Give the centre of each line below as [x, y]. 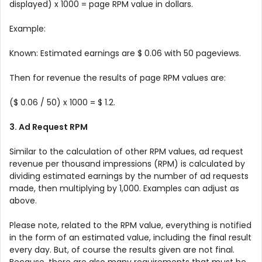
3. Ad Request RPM [49, 127]
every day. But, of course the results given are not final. [122, 249]
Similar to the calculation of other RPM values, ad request [126, 151]
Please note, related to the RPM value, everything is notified [130, 225]
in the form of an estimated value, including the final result [130, 237]
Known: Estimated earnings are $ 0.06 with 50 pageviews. [125, 53]
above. [23, 200]
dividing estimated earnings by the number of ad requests [129, 176]
